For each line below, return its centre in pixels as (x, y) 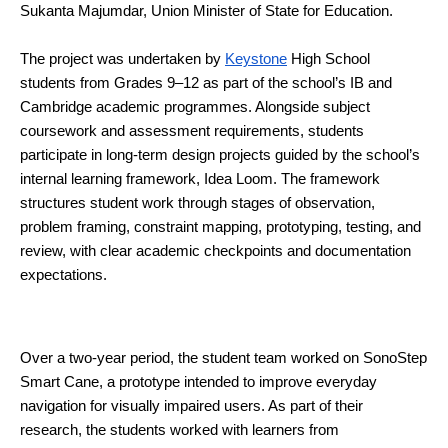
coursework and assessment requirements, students (192, 130)
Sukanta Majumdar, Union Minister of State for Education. (206, 10)
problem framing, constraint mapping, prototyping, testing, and (220, 226)
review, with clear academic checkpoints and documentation (215, 250)
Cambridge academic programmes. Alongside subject (195, 106)
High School (328, 58)
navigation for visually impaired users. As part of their (191, 405)
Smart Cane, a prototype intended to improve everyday (198, 381)
